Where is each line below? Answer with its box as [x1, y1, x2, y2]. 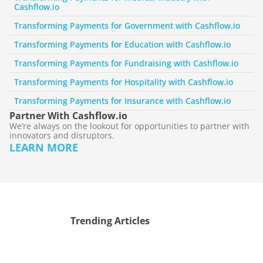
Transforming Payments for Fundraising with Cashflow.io [14, 58, 238, 69]
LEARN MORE [9, 140, 78, 154]
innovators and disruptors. [9, 130, 114, 141]
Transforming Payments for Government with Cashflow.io [14, 20, 240, 31]
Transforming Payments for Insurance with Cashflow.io [14, 95, 231, 106]
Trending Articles [70, 214, 150, 227]
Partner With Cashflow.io [9, 109, 127, 122]
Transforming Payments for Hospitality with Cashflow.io [14, 76, 233, 87]
